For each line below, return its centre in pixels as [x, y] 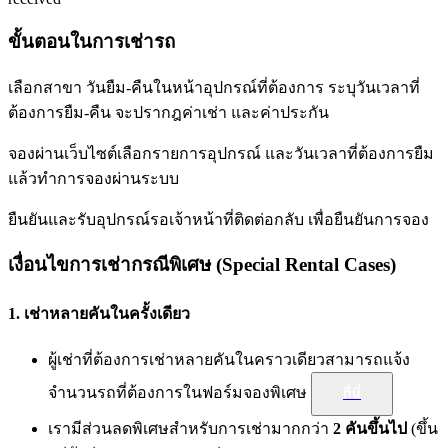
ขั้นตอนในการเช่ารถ [91, 41]
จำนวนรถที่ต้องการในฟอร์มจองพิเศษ [179, 392]
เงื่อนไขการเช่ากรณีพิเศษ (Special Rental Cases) [202, 265]
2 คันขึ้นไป [370, 428]
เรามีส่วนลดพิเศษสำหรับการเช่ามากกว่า [190, 428]
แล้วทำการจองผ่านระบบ [93, 178]
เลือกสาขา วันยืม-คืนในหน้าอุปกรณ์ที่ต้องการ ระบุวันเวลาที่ [214, 87]
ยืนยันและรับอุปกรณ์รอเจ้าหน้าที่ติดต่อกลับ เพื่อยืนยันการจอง [218, 219]
